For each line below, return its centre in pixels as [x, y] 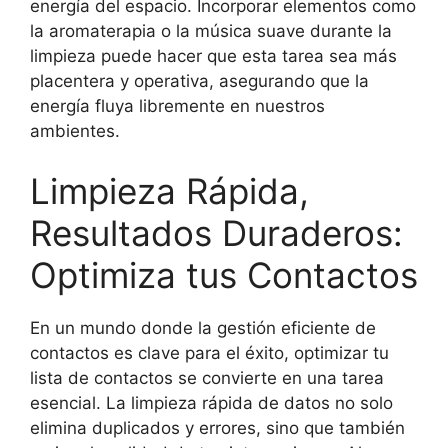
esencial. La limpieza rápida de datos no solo [211, 402]
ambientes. [75, 131]
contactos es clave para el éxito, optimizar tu [209, 352]
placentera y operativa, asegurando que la [199, 81]
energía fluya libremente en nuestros [177, 106]
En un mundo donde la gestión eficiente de [203, 327]
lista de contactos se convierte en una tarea [207, 377]
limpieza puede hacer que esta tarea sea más [213, 56]
